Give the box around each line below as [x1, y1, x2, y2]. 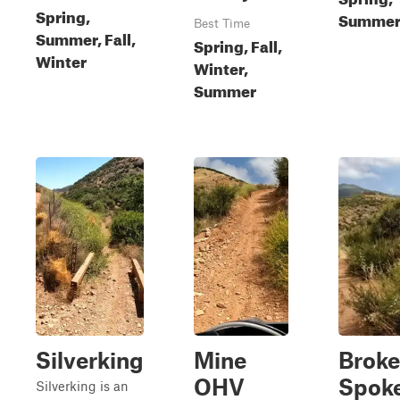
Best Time [194, 16, 250, 30]
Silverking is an [36, 378, 129, 394]
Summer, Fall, [36, 25, 136, 49]
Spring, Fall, [194, 32, 282, 56]
